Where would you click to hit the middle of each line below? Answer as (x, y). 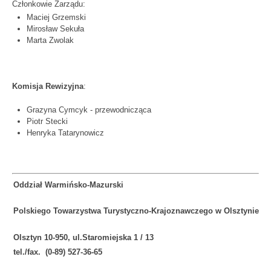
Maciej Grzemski (56, 17)
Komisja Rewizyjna (48, 87)
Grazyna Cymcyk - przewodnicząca (89, 109)
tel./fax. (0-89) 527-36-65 (58, 252)
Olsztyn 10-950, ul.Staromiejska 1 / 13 (83, 237)
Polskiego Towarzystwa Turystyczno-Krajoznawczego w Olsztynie (136, 211)
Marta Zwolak (50, 40)
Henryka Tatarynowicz (65, 132)
